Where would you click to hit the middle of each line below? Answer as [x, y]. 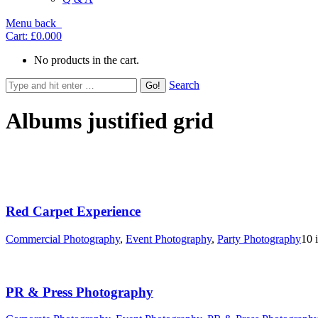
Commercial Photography [63, 238]
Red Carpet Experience [73, 212]
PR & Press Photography [79, 292]
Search [184, 85]
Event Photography [169, 238]
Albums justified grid [110, 121]
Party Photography [259, 238]
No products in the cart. [87, 60]
